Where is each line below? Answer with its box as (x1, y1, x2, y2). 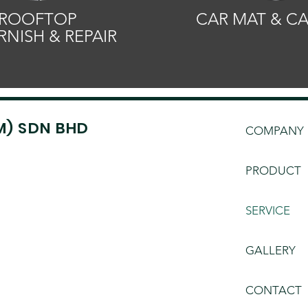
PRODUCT (245, 164, 301, 177)
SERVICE (245, 203, 290, 217)
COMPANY (245, 124, 304, 137)
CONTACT (245, 283, 302, 297)
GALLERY (245, 243, 296, 257)
